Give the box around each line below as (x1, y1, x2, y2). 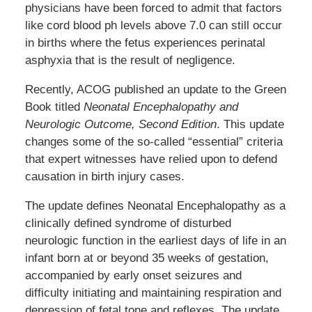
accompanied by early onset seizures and (24, 269, 242, 283)
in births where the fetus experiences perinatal (24, 36, 265, 50)
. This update (216, 118, 284, 132)
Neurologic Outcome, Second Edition (24, 118, 217, 132)
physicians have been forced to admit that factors (24, 1, 282, 15)
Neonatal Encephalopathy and (83, 100, 238, 114)
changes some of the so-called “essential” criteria (24, 135, 283, 149)
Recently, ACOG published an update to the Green (24, 83, 286, 97)
